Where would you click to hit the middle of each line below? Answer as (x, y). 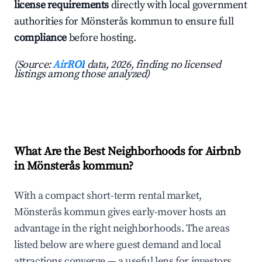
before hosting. (101, 38)
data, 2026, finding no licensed (153, 65)
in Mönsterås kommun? (74, 167)
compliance (40, 38)
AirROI (69, 65)
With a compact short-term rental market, (108, 196)
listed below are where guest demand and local (118, 245)
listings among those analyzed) (82, 74)
